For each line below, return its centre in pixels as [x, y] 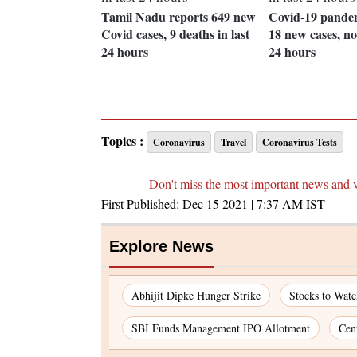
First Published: [142, 204]
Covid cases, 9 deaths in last [175, 34]
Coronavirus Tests [300, 143]
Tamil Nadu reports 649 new [178, 17]
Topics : [122, 141]
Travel [233, 143]
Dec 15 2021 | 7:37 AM [243, 204]
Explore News [161, 247]
